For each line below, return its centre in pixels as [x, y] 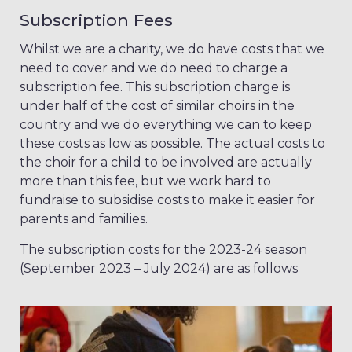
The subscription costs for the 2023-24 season [163, 249]
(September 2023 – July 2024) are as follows [159, 268]
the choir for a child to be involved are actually [166, 162]
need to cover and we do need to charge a [154, 68]
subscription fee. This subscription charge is [155, 87]
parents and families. [85, 219]
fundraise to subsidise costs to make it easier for [167, 200]
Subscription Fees [96, 20]
